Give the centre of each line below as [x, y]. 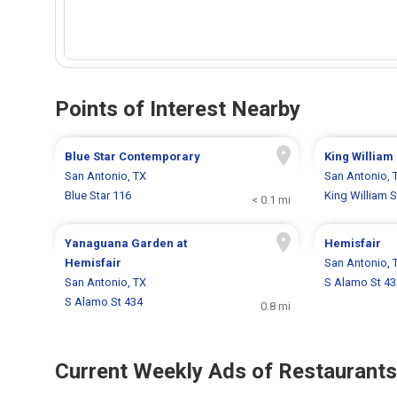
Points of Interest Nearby [178, 109]
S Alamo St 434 [104, 302]
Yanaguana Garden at [126, 244]
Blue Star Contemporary [133, 157]
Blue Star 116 [98, 196]
